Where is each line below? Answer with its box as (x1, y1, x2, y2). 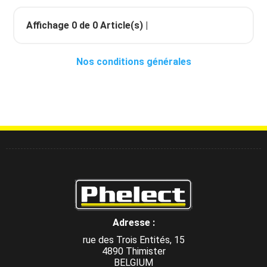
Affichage (26, 20, 72, 31)
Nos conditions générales (76, 56, 191, 67)
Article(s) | (98, 20, 148, 31)
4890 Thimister (101, 246, 166, 257)
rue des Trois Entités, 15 (82, 234, 185, 246)
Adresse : (112, 217, 155, 228)
